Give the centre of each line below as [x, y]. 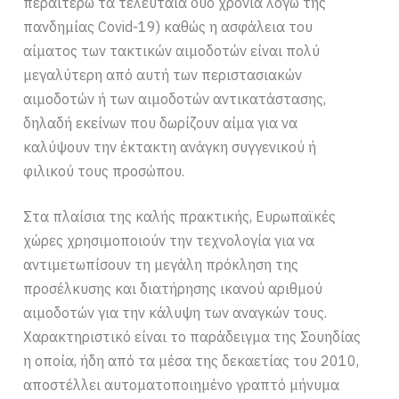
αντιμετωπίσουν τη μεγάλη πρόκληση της [161, 264]
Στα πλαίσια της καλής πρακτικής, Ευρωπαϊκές [180, 216]
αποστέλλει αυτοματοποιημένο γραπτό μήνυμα [182, 384]
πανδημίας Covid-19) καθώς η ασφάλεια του [168, 26]
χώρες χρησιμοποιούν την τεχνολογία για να [169, 240]
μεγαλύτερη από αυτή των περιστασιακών [163, 74]
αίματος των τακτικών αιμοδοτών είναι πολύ [172, 50]
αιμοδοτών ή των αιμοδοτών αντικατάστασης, [175, 98]
